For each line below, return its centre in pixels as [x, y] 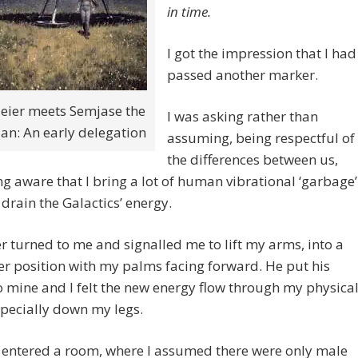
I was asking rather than [243, 117]
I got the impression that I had [262, 54]
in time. [189, 12]
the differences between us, [253, 160]
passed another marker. [243, 75]
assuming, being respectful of [261, 138]
